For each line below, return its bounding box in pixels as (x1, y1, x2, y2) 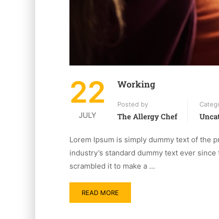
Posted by (117, 100, 148, 108)
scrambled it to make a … (69, 161, 155, 171)
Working (117, 78, 155, 90)
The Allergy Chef (117, 111, 177, 121)
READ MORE (82, 188, 119, 197)
